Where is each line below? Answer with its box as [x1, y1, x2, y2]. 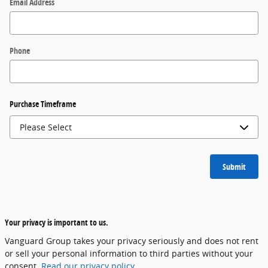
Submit [223, 160, 246, 172]
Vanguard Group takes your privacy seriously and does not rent [5, 235, 258, 247]
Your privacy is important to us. [5, 217, 108, 229]
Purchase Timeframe [10, 98, 76, 109]
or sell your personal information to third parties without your [5, 248, 253, 260]
